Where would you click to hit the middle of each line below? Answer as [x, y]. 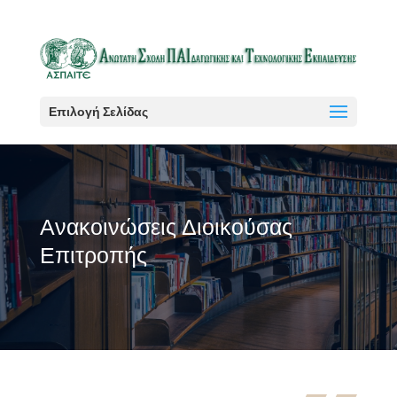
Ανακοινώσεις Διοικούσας [166, 227]
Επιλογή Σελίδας [98, 112]
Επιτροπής [93, 256]
